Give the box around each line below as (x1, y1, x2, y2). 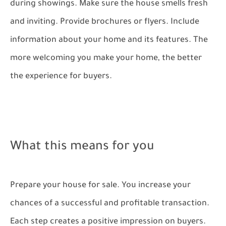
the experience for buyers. (10, 72, 112, 81)
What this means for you (10, 141, 154, 154)
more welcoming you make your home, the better (10, 54, 202, 63)
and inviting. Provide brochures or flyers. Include (10, 18, 199, 27)
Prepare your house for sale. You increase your (10, 181, 191, 190)
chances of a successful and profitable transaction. (10, 199, 209, 208)
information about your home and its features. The (10, 36, 208, 45)
